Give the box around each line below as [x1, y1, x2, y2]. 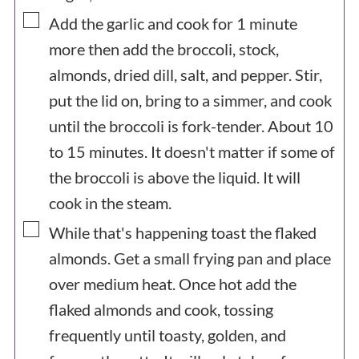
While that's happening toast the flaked [48, 223, 317, 243]
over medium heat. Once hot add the [48, 274, 296, 294]
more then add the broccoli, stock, [48, 39, 279, 59]
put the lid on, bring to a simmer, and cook [48, 91, 332, 111]
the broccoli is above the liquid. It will [48, 167, 301, 188]
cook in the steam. [48, 193, 171, 213]
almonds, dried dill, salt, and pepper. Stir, [48, 65, 322, 85]
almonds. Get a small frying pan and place [48, 248, 331, 268]
